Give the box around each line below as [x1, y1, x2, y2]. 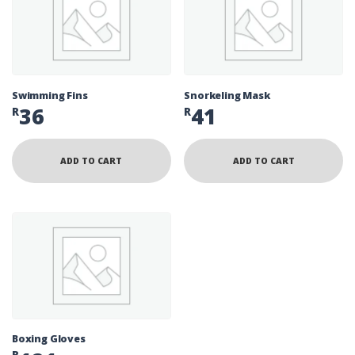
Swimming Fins [12, 88, 88, 102]
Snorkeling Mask [184, 88, 270, 102]
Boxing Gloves [12, 332, 86, 346]
